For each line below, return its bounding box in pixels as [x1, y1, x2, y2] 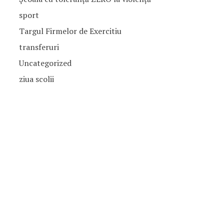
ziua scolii [18, 73, 54, 84]
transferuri [18, 41, 59, 52]
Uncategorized [18, 57, 71, 68]
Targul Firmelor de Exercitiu [18, 25, 121, 36]
